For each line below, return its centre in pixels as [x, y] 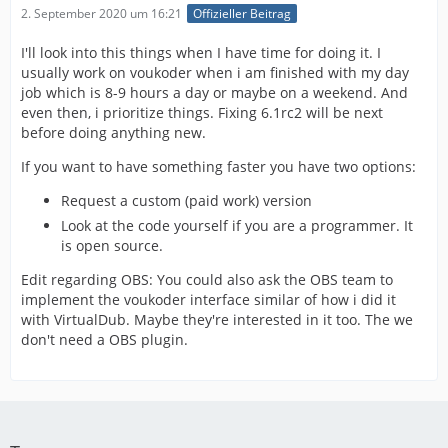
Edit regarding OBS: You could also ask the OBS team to [207, 280]
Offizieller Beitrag [242, 14]
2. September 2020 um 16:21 [101, 14]
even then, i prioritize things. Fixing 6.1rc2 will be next [202, 113]
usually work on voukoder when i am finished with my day [215, 73]
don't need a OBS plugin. [104, 340]
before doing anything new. [113, 133]
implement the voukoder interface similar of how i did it [208, 300]
